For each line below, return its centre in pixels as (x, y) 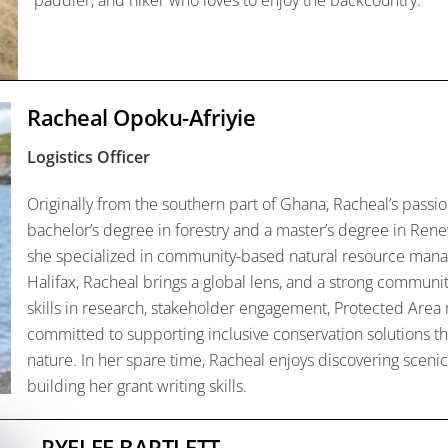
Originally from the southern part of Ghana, (180, 203)
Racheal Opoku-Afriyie (141, 117)
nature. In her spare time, (118, 359)
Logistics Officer (88, 156)
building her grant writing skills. (137, 385)
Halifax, (55, 281)
